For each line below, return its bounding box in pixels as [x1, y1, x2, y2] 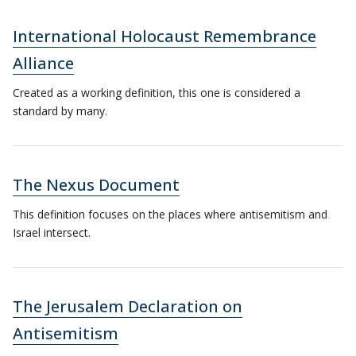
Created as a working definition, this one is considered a [13, 85, 300, 100]
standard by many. [13, 103, 107, 118]
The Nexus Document [13, 174, 180, 195]
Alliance [13, 52, 74, 74]
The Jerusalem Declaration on [13, 296, 242, 317]
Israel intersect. [13, 225, 91, 240]
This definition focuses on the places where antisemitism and [13, 207, 327, 222]
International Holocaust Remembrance [13, 25, 316, 47]
